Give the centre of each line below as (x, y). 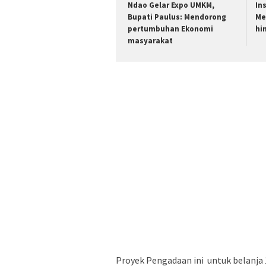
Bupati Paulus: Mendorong (177, 17)
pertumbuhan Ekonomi (170, 29)
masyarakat (150, 41)
